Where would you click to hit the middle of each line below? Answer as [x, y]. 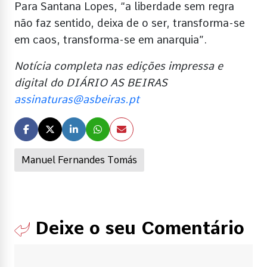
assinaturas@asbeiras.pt [77, 100]
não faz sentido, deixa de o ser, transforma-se [130, 23]
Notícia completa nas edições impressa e [119, 66]
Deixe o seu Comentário [137, 228]
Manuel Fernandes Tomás [79, 160]
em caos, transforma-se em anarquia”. [111, 40]
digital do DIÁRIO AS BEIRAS [91, 83]
